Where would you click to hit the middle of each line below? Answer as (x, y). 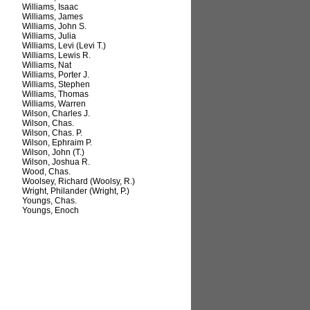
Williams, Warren (54, 104)
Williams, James (53, 17)
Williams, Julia (49, 36)
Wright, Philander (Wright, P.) (76, 191)
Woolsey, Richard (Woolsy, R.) (79, 182)
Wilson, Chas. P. (52, 133)
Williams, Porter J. (56, 75)
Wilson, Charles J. (56, 114)
